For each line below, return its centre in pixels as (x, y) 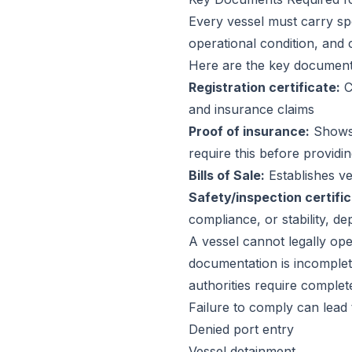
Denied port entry (241, 329)
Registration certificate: (264, 87)
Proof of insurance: (249, 131)
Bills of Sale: (227, 175)
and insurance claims (251, 109)
